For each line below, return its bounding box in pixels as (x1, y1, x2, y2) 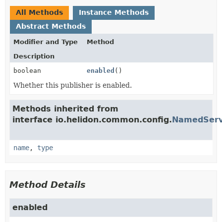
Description (13, 52, 55, 60)
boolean (13, 66, 41, 74)
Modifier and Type (13, 38, 78, 46)
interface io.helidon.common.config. (12, 114, 172, 124)
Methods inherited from (12, 104, 118, 113)
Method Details (9, 179, 86, 190)
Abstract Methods (16, 22, 86, 30)
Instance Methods (79, 8, 149, 16)
